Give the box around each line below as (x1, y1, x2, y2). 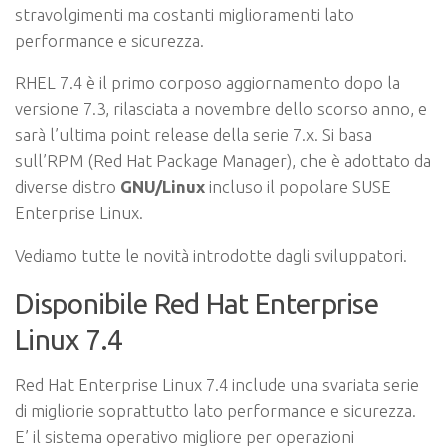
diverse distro (15, 177, 120, 197)
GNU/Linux (120, 177, 205, 197)
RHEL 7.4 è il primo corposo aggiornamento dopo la (15, 73, 400, 93)
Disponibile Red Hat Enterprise (15, 287, 378, 319)
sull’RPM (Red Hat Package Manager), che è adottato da (15, 151, 431, 171)
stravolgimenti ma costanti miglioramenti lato (15, 4, 354, 24)
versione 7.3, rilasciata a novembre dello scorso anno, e (15, 99, 427, 119)
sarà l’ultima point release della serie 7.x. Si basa (15, 125, 372, 145)
